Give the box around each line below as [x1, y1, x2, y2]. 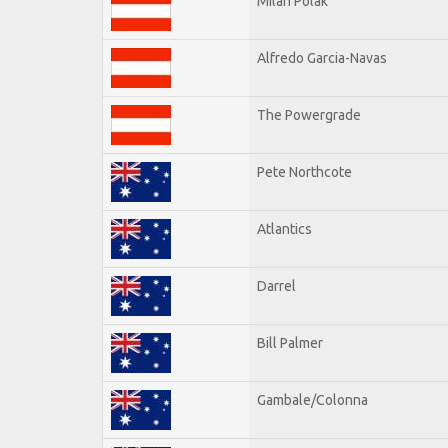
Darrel [257, 277, 296, 294]
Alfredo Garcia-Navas [257, 49, 387, 66]
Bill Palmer [257, 334, 323, 351]
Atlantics [257, 220, 312, 237]
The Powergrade [257, 106, 361, 123]
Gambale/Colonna [257, 391, 368, 408]
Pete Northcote [257, 163, 352, 180]
